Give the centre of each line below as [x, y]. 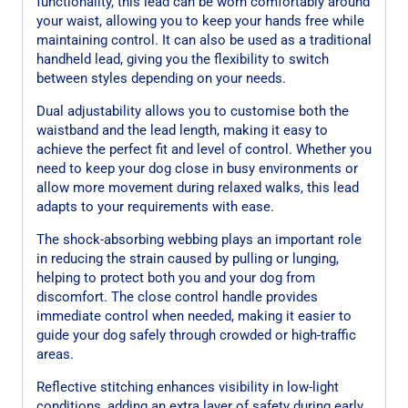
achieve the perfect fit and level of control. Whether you [204, 149]
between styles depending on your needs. [161, 78]
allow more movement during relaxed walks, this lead [198, 187]
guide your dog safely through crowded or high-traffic [196, 335]
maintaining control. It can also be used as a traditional [204, 40]
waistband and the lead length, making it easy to [182, 130]
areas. [55, 354]
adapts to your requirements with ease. [155, 206]
